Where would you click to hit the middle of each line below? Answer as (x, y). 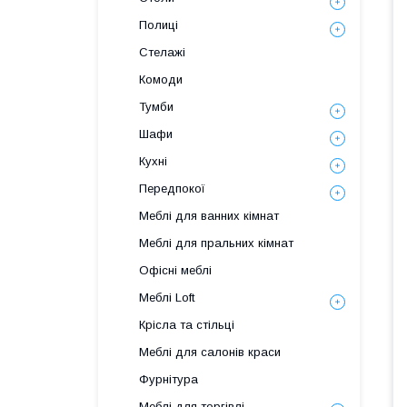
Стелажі (162, 52)
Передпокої (172, 189)
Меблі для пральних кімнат (216, 243)
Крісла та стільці (187, 325)
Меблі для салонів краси (210, 352)
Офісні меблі (175, 270)
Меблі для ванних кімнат (209, 216)
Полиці (159, 25)
